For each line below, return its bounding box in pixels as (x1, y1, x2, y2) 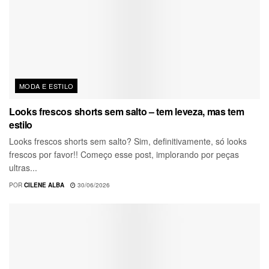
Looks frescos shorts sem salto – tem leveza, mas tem (9, 104, 244, 118)
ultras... (9, 161, 37, 174)
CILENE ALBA (24, 180, 64, 189)
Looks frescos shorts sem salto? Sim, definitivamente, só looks (9, 134, 247, 147)
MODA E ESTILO (19, 80, 74, 91)
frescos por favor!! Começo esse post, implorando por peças (9, 148, 239, 160)
